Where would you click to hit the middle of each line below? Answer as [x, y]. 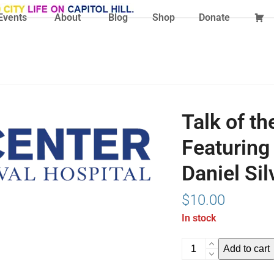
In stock [198, 218]
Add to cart [246, 249]
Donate [215, 17]
